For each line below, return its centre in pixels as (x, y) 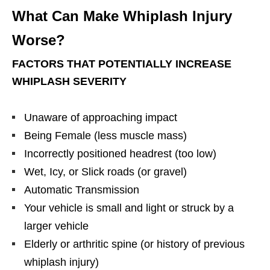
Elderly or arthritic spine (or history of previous (134, 244)
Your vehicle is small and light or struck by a (129, 208)
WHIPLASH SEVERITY (69, 81)
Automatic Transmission (82, 190)
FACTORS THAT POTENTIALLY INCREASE (122, 64)
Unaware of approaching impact (101, 117)
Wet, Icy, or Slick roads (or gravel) (105, 171)
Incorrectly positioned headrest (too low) (120, 153)
